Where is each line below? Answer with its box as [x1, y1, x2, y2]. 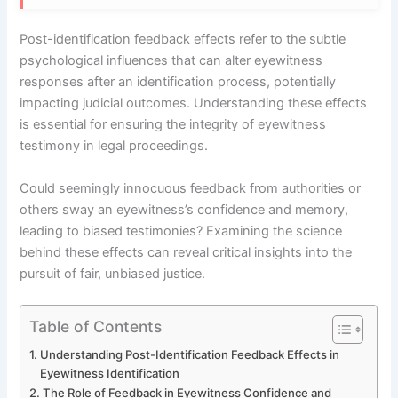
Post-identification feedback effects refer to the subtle [20, 31, 346, 48]
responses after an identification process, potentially [20, 74, 337, 91]
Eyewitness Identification [40, 365, 180, 380]
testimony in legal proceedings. [20, 138, 209, 155]
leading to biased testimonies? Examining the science [20, 222, 343, 239]
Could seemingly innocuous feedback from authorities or [20, 179, 362, 196]
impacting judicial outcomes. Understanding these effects [20, 95, 368, 112]
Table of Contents [29, 316, 163, 336]
